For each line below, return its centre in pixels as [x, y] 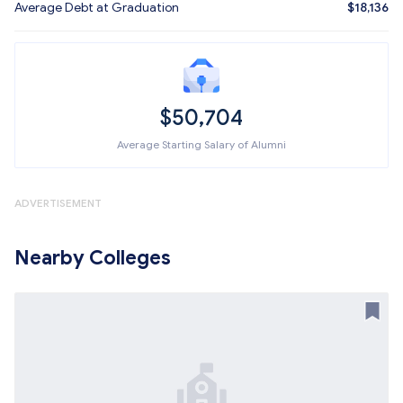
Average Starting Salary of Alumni [201, 144]
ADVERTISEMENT [58, 203]
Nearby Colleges [93, 258]
